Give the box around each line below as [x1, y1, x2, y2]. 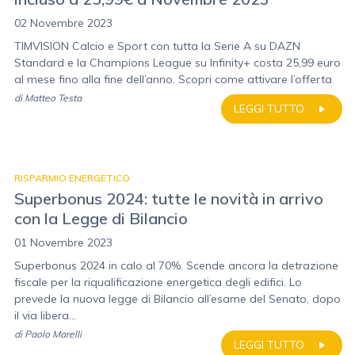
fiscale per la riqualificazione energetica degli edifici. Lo [14, 275, 302, 289]
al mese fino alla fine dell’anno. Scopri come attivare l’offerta [14, 72, 332, 86]
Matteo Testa [25, 92, 82, 104]
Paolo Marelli [25, 328, 82, 340]
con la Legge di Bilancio [14, 208, 188, 228]
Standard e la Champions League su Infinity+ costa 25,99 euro [14, 55, 341, 70]
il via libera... [14, 308, 76, 323]
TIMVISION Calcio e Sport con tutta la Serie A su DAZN [14, 39, 300, 53]
